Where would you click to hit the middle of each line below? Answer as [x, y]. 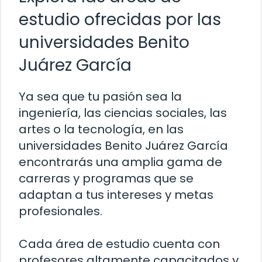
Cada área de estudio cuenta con [119, 244]
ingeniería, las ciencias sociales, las [123, 113]
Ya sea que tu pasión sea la [100, 97]
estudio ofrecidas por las [120, 20]
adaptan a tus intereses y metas [116, 195]
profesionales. [61, 211]
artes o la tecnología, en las [101, 130]
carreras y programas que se [106, 179]
